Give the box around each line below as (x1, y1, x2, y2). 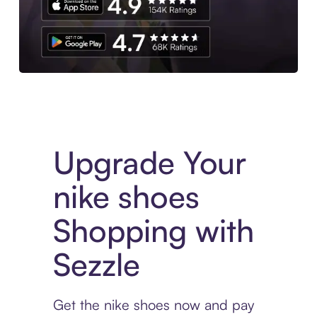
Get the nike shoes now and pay (52, 296, 254, 314)
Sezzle (52, 245, 140, 284)
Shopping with (52, 211, 254, 250)
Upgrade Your (52, 143, 246, 183)
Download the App (18, 72, 110, 87)
